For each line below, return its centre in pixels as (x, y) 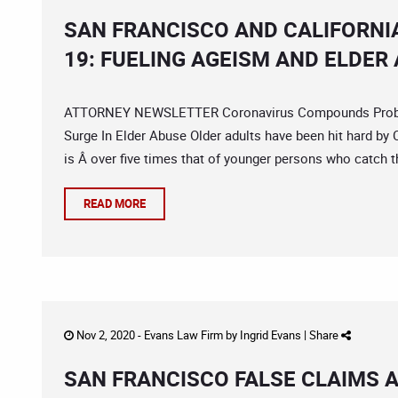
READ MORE (115, 203)
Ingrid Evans (271, 335)
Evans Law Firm (183, 335)
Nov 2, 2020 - (109, 335)
